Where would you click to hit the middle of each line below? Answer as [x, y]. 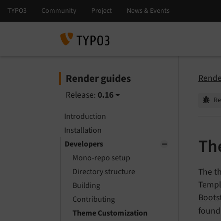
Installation [83, 130]
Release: [80, 95]
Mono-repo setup [101, 158]
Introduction [85, 116]
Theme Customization [110, 213]
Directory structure [104, 172]
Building [86, 185]
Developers [84, 144]
